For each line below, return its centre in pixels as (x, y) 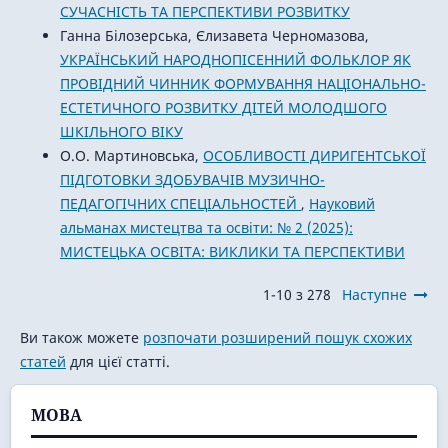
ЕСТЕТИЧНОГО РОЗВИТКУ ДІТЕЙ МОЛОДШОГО (223, 107)
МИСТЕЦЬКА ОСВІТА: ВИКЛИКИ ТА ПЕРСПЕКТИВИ (232, 251)
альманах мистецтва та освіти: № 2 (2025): (206, 227)
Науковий (341, 203)
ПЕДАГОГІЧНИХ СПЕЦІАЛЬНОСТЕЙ (180, 203)
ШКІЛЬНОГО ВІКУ (121, 131)
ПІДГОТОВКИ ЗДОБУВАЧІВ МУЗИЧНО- (192, 179)
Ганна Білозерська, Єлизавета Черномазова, (214, 35)
